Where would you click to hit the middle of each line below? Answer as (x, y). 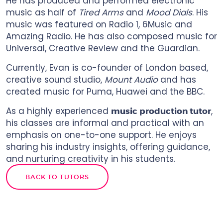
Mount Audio (131, 80)
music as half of (42, 12)
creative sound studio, (55, 80)
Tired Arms (101, 12)
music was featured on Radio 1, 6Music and (99, 24)
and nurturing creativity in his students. (91, 159)
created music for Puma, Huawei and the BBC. (105, 92)
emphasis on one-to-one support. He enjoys (101, 135)
